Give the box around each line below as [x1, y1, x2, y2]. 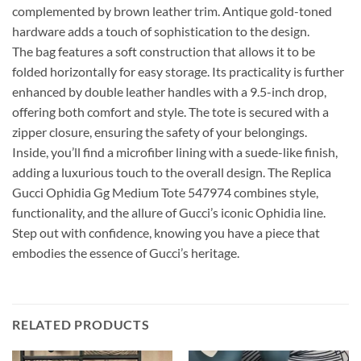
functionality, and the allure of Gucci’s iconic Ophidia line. [12, 205, 326, 221]
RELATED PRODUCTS [12, 317, 150, 333]
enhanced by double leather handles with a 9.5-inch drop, [12, 84, 326, 100]
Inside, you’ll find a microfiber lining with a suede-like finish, [12, 144, 338, 160]
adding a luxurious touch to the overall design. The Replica [12, 164, 331, 180]
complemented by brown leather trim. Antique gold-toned [12, 3, 332, 19]
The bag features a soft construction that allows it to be [12, 44, 315, 60]
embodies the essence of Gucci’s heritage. [12, 245, 239, 261]
